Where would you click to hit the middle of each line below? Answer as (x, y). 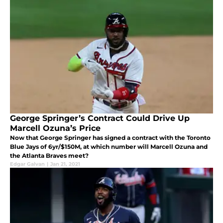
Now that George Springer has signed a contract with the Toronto (110, 138)
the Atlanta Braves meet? (49, 156)
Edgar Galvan (27, 164)
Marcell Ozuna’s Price (55, 128)
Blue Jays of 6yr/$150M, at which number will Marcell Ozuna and (109, 147)
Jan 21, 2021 (65, 164)
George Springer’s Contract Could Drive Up (100, 118)
